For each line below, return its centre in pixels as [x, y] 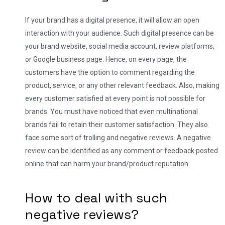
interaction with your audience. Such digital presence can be [120, 33]
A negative [194, 137]
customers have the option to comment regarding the [110, 72]
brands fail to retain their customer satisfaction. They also [117, 124]
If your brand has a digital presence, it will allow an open [112, 20]
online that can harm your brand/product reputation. [108, 163]
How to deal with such [96, 198]
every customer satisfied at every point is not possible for [115, 98]
